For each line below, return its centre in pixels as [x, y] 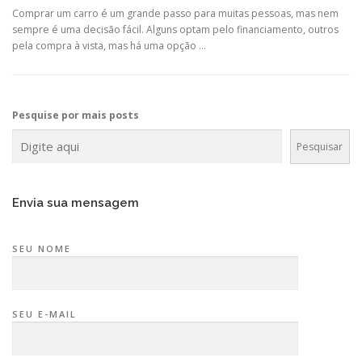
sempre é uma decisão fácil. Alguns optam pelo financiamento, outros [175, 29]
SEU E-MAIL [44, 314]
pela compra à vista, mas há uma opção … [109, 46]
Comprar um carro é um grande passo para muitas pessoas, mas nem [175, 13]
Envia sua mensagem [76, 202]
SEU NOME [42, 248]
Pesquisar [320, 146]
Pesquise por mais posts [76, 115]
